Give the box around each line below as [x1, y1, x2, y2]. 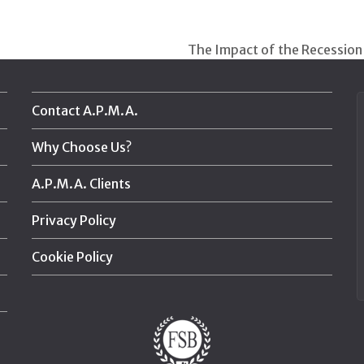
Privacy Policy [32, 212, 116, 229]
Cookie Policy [32, 249, 113, 266]
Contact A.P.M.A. [32, 102, 138, 119]
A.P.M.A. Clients [32, 175, 131, 193]
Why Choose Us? [32, 139, 132, 156]
